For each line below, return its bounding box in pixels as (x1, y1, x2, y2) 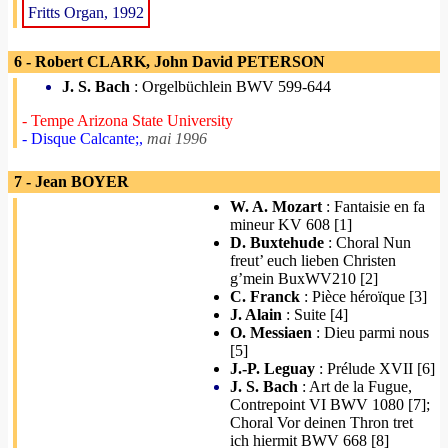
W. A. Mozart (230, 198, 322, 215)
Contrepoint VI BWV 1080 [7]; (230, 396, 430, 413)
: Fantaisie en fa (322, 198, 425, 215)
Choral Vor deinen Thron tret (230, 414, 413, 431)
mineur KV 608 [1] (230, 216, 352, 233)
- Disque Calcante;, (22, 130, 147, 147)
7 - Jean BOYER (10, 173, 129, 190)
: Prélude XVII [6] (315, 360, 435, 377)
